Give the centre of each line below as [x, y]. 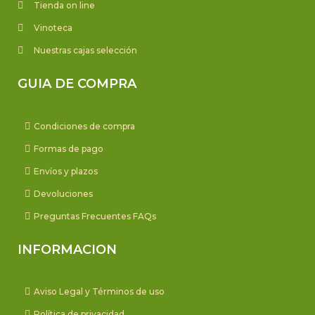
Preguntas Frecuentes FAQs [95, 216]
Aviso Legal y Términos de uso [99, 292]
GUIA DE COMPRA [77, 84]
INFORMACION [67, 249]
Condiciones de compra [84, 126]
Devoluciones [63, 193]
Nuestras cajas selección [85, 51]
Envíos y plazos [65, 171]
